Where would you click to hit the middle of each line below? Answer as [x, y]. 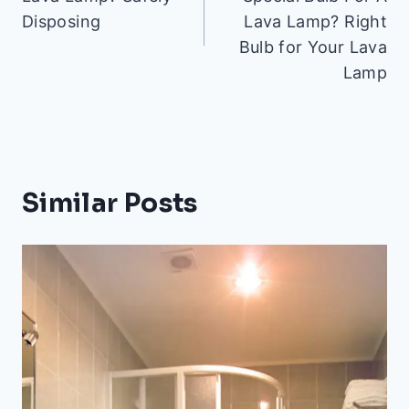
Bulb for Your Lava [313, 47]
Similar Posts [110, 204]
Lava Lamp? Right [315, 22]
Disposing [62, 22]
